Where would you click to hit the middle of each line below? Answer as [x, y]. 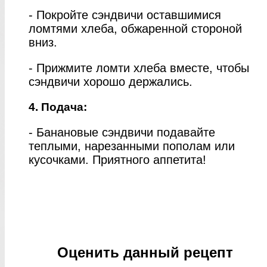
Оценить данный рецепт [145, 252]
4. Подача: [58, 107]
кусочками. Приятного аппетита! [117, 159]
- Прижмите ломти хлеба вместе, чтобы [139, 68]
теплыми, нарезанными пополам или [132, 146]
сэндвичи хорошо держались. [111, 81]
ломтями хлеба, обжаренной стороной [135, 28]
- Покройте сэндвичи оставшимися [125, 15]
